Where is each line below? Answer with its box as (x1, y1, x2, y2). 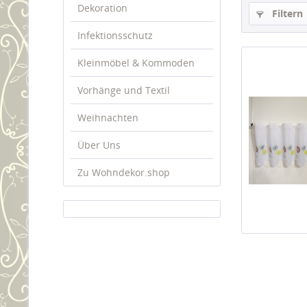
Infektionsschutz (77, 29, 153, 42)
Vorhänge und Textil (77, 84, 170, 97)
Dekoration (77, 1, 127, 14)
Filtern (269, 7, 303, 20)
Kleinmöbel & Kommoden (77, 56, 195, 69)
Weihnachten (77, 111, 138, 124)
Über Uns (77, 138, 121, 151)
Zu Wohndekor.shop (77, 166, 170, 179)
